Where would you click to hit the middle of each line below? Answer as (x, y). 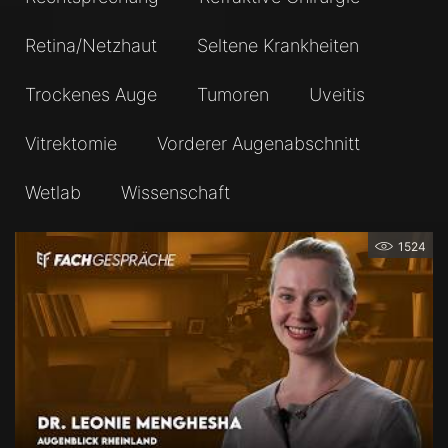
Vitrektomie (71, 144)
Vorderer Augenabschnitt (258, 144)
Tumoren (233, 95)
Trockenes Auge (91, 95)
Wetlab (53, 193)
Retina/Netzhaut (91, 46)
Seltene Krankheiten (278, 46)
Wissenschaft (175, 193)
